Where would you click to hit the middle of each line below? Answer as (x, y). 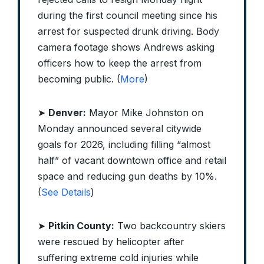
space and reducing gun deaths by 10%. (127, 176)
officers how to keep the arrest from (120, 63)
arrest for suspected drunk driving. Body (128, 32)
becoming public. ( (79, 79)
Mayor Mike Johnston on (145, 113)
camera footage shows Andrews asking (126, 47)
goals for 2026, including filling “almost (124, 145)
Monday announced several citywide (120, 129)
